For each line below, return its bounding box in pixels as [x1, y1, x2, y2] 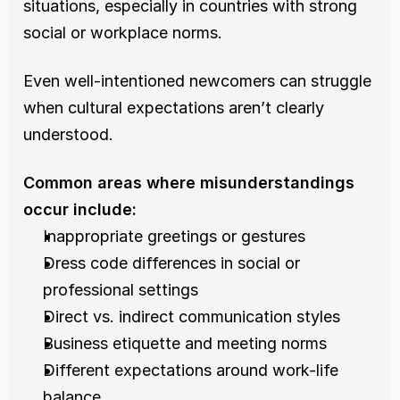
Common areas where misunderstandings [23, 172, 354, 192]
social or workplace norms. [23, 22, 222, 42]
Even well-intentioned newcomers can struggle [23, 71, 371, 90]
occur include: [23, 199, 137, 219]
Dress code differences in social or [43, 253, 300, 272]
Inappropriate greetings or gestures [43, 226, 305, 246]
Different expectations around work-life [43, 360, 338, 379]
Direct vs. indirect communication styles [43, 306, 340, 326]
